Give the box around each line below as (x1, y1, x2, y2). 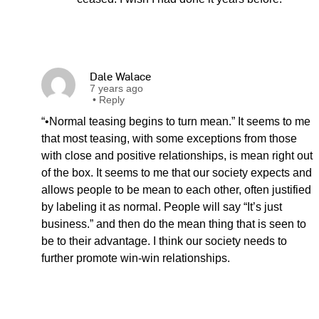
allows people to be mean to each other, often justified (41, 184, 311, 196)
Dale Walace (90, 68, 151, 83)
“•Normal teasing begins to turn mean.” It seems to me (41, 115, 310, 127)
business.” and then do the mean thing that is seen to (41, 218, 306, 230)
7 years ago (90, 83, 143, 94)
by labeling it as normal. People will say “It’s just (41, 201, 282, 213)
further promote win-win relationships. (41, 252, 230, 264)
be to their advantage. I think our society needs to (41, 235, 287, 247)
